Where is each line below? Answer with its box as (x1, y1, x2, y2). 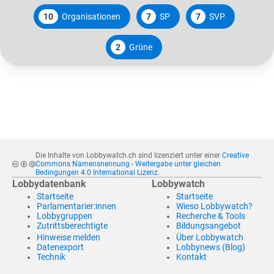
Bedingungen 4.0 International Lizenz (35, 168, 158, 177)
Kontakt (176, 252, 207, 262)
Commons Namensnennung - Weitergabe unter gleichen (35, 160, 221, 169)
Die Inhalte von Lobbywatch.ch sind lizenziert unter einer (35, 151, 222, 160)
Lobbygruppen (37, 211, 92, 221)
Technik (37, 252, 65, 262)
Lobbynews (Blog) (176, 242, 245, 252)
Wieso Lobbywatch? (176, 201, 253, 212)
